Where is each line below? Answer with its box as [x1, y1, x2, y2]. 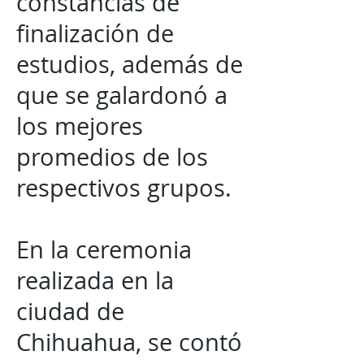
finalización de [16, 18, 174, 49]
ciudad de [16, 296, 124, 327]
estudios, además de [16, 49, 243, 80]
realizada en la [16, 265, 174, 296]
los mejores [16, 110, 143, 141]
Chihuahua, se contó [16, 327, 242, 357]
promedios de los [16, 141, 208, 172]
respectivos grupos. [16, 172, 232, 203]
